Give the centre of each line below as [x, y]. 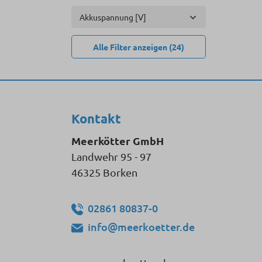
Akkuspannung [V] [113, 17]
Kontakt [96, 118]
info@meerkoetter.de [141, 227]
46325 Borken [104, 172]
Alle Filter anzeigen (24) [139, 47]
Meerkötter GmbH [118, 141]
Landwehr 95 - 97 [111, 156]
